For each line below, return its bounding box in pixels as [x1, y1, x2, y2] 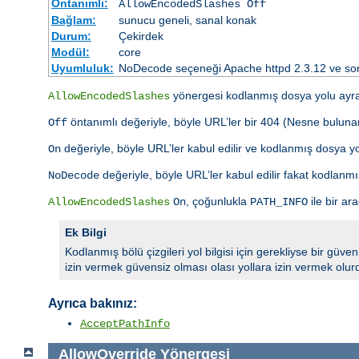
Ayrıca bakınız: [48, 296, 137, 310]
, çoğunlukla [186, 194, 250, 208]
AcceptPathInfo [80, 317, 170, 330]
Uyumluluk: [50, 61, 114, 75]
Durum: [50, 29, 91, 42]
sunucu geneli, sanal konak [118, 13, 256, 26]
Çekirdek [118, 29, 163, 42]
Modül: [50, 45, 90, 58]
